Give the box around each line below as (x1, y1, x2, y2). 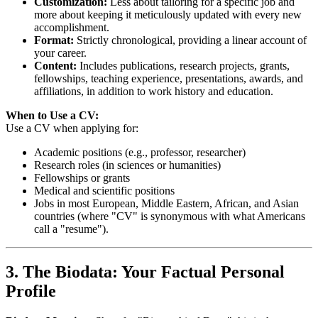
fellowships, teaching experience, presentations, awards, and (34, 72, 303, 85)
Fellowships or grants (34, 172, 130, 185)
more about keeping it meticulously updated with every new (34, 9, 302, 21)
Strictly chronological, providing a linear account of (74, 34, 307, 47)
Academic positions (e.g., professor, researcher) (34, 146, 246, 159)
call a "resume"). (34, 223, 109, 236)
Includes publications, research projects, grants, (77, 60, 290, 72)
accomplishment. (34, 21, 109, 34)
